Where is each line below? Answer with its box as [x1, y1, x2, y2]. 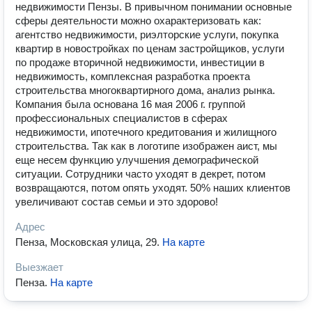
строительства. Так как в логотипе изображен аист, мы [15, 140, 277, 152]
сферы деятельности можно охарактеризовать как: [15, 15, 261, 26]
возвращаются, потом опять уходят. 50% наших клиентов [15, 182, 290, 194]
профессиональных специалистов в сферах [15, 112, 228, 124]
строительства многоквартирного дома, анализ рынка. [15, 84, 275, 96]
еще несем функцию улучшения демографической [15, 154, 258, 166]
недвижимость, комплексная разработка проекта [15, 70, 250, 82]
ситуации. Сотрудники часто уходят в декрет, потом [15, 168, 265, 180]
